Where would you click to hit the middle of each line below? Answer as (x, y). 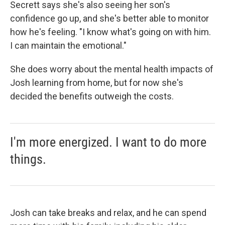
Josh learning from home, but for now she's (97, 83)
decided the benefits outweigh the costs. (92, 96)
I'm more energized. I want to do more (108, 142)
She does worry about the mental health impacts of (112, 69)
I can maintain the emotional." (68, 45)
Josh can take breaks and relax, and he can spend (108, 213)
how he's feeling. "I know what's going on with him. (110, 32)
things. (28, 159)
